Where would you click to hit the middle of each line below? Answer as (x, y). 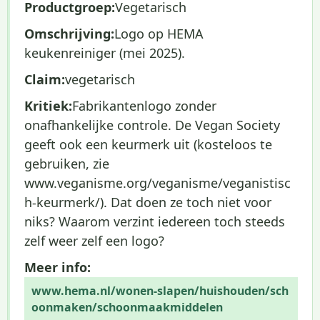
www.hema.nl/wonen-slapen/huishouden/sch (160, 291)
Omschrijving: (69, 34)
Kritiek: (48, 106)
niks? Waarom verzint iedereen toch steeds (155, 221)
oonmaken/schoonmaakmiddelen (127, 307)
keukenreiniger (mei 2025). (105, 53)
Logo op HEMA (159, 34)
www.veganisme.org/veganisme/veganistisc (157, 183)
